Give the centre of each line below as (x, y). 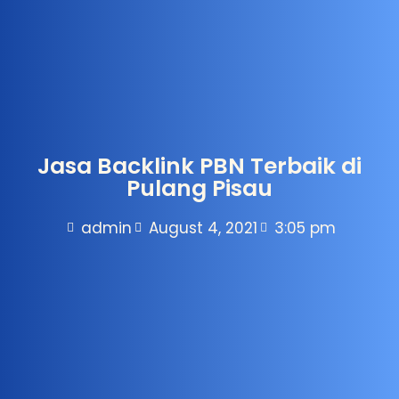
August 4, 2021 (203, 228)
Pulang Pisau (199, 188)
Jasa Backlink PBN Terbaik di (199, 166)
